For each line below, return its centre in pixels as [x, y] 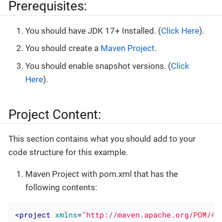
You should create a [63, 48]
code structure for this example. [68, 152]
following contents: [61, 188]
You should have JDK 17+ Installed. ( [93, 30]
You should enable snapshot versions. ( [98, 66]
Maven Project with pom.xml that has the [102, 174]
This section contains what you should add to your [102, 139]
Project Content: [55, 114]
